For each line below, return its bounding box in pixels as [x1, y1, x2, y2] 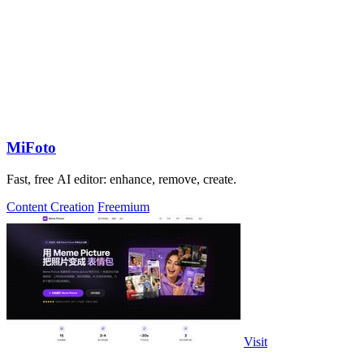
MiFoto [6, 139, 56, 157]
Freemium [97, 199, 149, 214]
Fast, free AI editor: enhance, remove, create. [6, 171, 236, 186]
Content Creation [6, 199, 94, 214]
